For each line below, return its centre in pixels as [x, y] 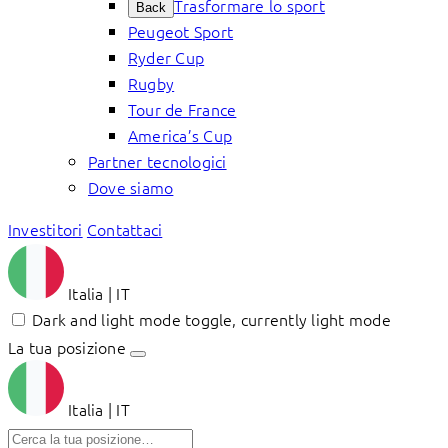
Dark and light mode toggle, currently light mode [211, 319]
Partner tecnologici [157, 161]
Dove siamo [131, 187]
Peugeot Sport [181, 31]
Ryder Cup [166, 57]
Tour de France [182, 109]
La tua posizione [67, 347]
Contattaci [124, 229]
